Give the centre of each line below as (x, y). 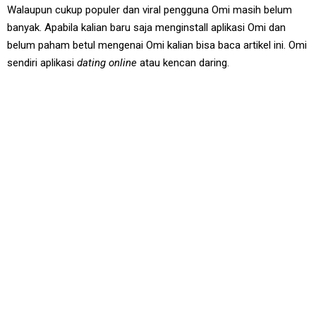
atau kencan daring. (183, 63)
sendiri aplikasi (42, 63)
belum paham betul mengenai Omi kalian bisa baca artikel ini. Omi (157, 45)
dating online (107, 63)
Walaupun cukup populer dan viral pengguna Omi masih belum (150, 10)
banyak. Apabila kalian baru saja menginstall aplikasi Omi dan (146, 28)
